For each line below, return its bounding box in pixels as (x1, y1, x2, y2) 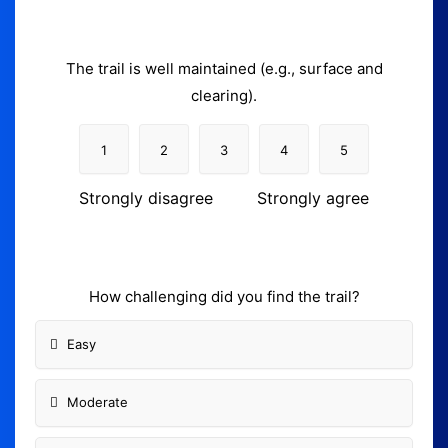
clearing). (191, 86, 257, 106)
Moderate (66, 394, 128, 411)
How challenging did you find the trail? (88, 287, 360, 307)
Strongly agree (257, 188, 369, 209)
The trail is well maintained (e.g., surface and (65, 59, 383, 79)
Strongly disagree (79, 188, 213, 209)
